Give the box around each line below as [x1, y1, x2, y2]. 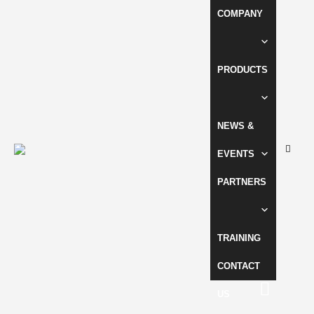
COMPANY [217, 8, 263, 19]
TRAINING [217, 233, 261, 243]
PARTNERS [217, 177, 266, 187]
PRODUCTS [217, 64, 268, 75]
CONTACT [217, 261, 260, 271]
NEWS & [217, 121, 254, 131]
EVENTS [217, 149, 254, 159]
